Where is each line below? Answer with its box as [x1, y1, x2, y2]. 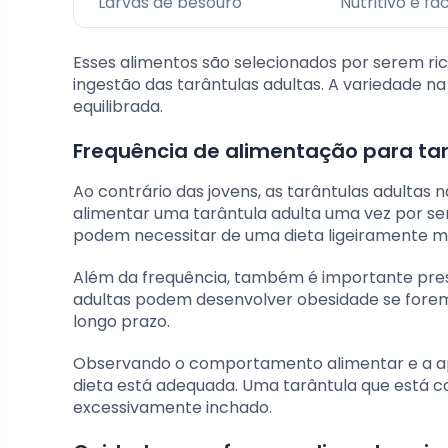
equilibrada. [73, 95, 163, 118]
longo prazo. [73, 310, 170, 333]
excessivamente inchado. [73, 396, 272, 419]
